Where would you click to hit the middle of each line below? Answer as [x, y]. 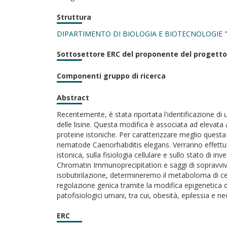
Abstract [73, 98]
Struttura [74, 17]
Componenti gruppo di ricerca [111, 76]
